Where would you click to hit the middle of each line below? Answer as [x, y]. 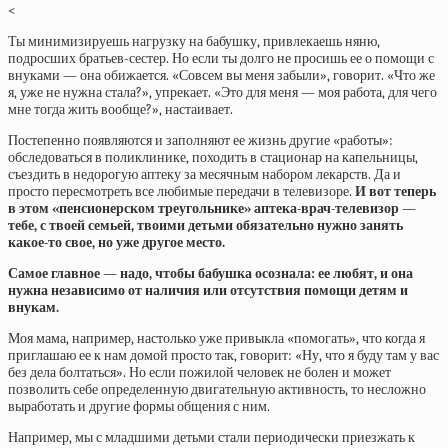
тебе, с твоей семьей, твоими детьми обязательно [162, 225]
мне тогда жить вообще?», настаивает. [120, 109]
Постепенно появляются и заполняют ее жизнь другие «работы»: [200, 140]
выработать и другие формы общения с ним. [139, 406]
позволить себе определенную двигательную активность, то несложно [217, 389]
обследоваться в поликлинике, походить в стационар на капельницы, [213, 157]
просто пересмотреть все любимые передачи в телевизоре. [181, 191]
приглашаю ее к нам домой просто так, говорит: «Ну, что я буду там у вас [223, 355]
